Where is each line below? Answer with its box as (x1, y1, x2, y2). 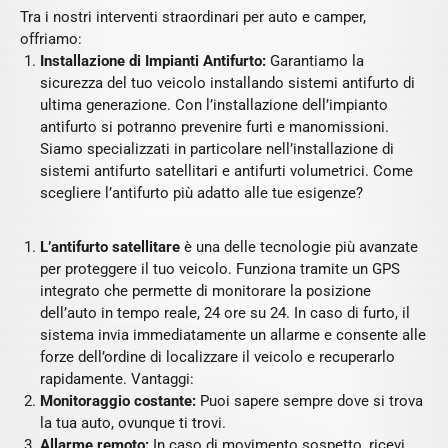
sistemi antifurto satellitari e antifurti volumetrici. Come (40, 162, 413, 180)
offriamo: (20, 30, 82, 48)
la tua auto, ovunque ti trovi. (40, 414, 226, 432)
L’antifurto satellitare (40, 238, 184, 256)
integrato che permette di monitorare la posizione (40, 282, 371, 300)
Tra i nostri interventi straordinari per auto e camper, (20, 8, 366, 26)
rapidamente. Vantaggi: (40, 370, 194, 388)
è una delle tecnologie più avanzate (184, 238, 418, 256)
